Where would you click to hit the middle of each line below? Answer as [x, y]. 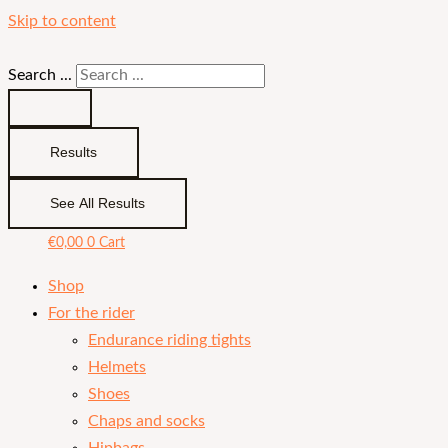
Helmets [117, 367]
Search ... [40, 75]
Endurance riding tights [169, 340]
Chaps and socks [146, 421]
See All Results [97, 203]
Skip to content [62, 21]
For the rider [91, 313]
